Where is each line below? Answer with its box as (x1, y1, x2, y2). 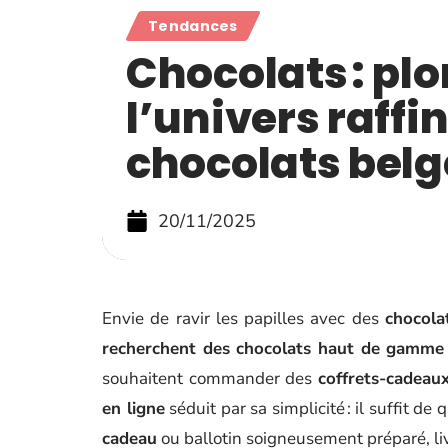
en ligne (102, 397, 165, 420)
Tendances (148, 16, 238, 36)
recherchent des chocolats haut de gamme (102, 337, 445, 360)
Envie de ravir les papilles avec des (102, 307, 385, 330)
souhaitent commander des (102, 367, 318, 390)
